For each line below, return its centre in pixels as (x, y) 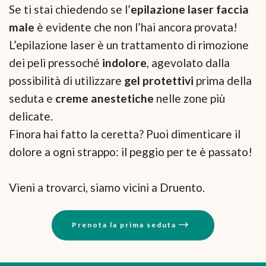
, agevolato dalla (188, 63)
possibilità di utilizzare (66, 81)
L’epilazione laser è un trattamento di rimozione (129, 45)
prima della (224, 81)
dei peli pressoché (56, 63)
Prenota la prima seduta (125, 225)
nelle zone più (191, 99)
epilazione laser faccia (190, 9)
